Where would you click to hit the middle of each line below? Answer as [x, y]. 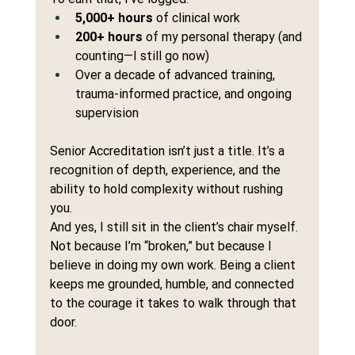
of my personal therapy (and [223, 37]
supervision [107, 113]
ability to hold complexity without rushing [168, 189]
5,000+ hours [114, 18]
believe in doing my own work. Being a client [174, 265]
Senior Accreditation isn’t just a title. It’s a [168, 151]
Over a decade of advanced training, [176, 75]
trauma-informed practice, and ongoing [185, 94]
